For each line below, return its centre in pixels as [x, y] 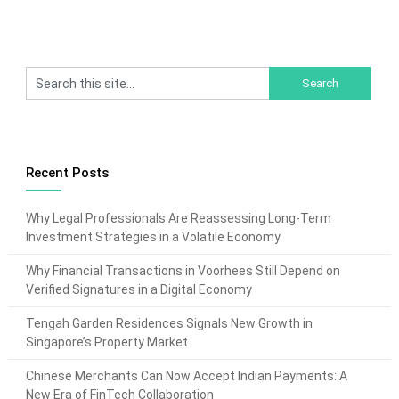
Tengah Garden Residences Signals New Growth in [169, 323]
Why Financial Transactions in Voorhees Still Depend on [183, 270]
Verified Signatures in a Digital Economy [138, 289]
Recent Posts [67, 172]
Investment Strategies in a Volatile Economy [153, 236]
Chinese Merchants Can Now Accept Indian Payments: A [186, 375]
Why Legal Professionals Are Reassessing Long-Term [178, 218]
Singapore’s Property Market [106, 342]
